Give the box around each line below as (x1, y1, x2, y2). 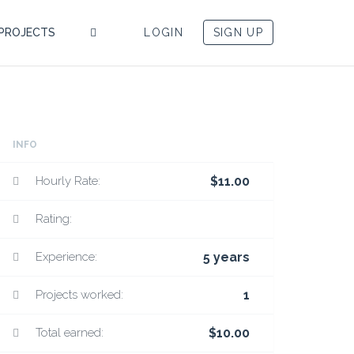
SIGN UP (213, 26, 263, 39)
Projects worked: (36, 288, 123, 302)
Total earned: (36, 326, 104, 340)
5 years (202, 250, 250, 265)
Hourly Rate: (36, 174, 100, 188)
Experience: (36, 250, 97, 264)
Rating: (36, 212, 72, 226)
